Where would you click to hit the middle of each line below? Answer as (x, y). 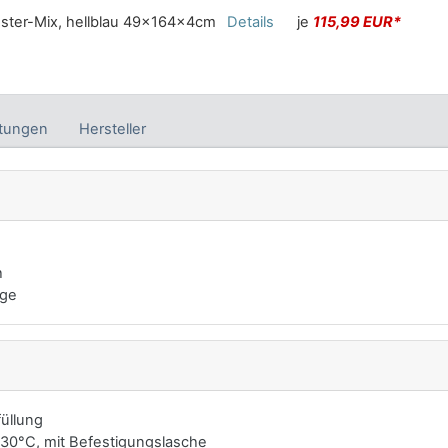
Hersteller (113, 128)
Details (250, 21)
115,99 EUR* (356, 21)
